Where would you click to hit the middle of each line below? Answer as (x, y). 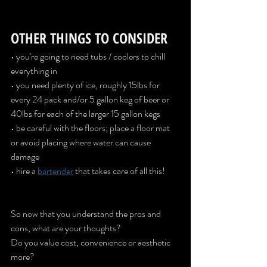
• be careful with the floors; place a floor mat (91, 128)
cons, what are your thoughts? (67, 228)
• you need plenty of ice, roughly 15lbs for (86, 85)
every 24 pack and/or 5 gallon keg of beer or (91, 99)
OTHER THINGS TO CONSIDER (89, 38)
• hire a (24, 170)
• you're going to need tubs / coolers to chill (89, 56)
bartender (55, 170)
